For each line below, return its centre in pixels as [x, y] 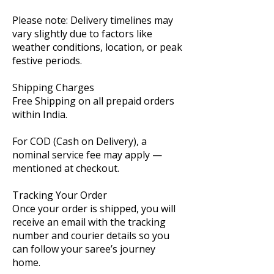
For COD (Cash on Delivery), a [80, 141]
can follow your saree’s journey [84, 249]
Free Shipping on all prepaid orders [93, 101]
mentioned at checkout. [66, 168]
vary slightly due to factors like [82, 34]
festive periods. [47, 61]
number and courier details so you [91, 235]
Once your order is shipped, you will [94, 209]
